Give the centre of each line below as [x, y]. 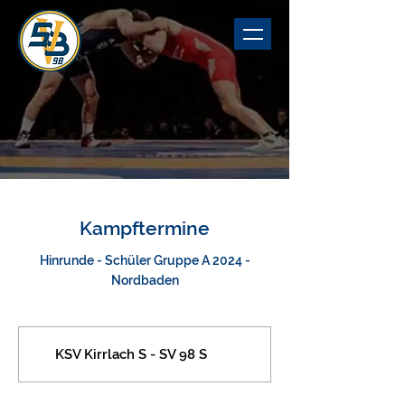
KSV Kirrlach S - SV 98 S [131, 354]
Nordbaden [145, 280]
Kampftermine [145, 228]
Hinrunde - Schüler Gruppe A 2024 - [145, 260]
